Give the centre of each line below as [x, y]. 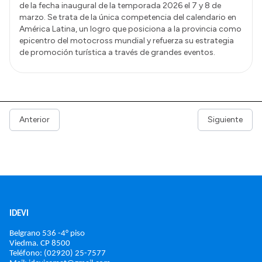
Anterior [35, 119]
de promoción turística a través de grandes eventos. [117, 52]
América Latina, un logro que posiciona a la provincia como [130, 29]
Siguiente [225, 119]
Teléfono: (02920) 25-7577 [58, 253]
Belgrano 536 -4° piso [47, 233]
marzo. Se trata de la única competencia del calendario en [128, 17]
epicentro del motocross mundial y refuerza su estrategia [127, 40]
